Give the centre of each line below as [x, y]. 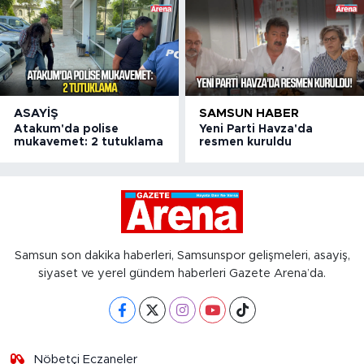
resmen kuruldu [246, 143]
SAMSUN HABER [249, 114]
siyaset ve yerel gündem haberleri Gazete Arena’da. [182, 274]
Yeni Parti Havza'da [256, 130]
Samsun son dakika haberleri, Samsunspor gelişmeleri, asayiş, [182, 256]
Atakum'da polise [66, 130]
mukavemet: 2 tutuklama [89, 143]
